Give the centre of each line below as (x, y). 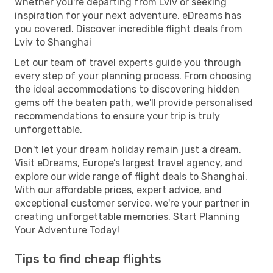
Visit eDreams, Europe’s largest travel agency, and (129, 163)
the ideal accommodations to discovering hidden (127, 89)
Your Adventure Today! (67, 230)
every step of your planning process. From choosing (133, 76)
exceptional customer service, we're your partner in (132, 203)
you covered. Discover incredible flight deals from (129, 29)
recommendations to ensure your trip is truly (117, 116)
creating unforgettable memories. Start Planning (127, 216)
